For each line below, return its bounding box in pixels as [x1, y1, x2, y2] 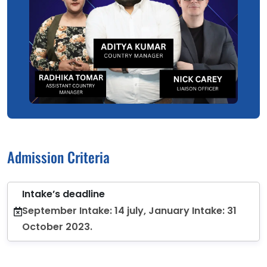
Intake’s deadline [22, 187, 105, 201]
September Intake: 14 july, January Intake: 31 [22, 203, 237, 218]
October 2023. [22, 219, 92, 234]
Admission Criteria [7, 145, 110, 167]
